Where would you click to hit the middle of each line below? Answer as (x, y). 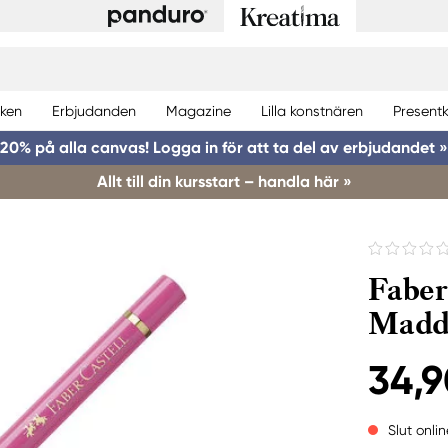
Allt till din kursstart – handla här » (224, 181)
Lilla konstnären (312, 110)
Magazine (198, 110)
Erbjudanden (94, 110)
